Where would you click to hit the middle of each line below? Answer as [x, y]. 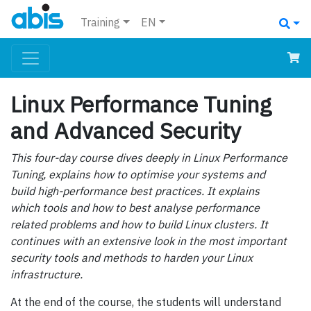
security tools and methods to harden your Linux [132, 258]
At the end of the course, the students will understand [146, 302]
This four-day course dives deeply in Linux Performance [149, 158]
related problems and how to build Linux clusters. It [139, 225]
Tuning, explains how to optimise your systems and [138, 175]
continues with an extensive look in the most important [149, 241]
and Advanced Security [126, 131]
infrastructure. [47, 275]
